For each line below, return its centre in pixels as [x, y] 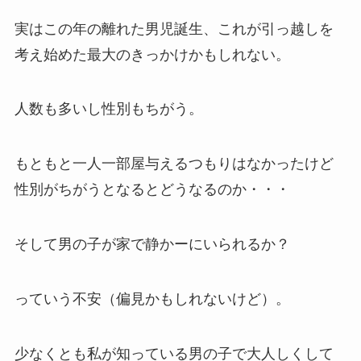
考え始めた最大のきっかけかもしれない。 [152, 54]
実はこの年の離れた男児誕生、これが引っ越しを [174, 29]
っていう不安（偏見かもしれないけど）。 [152, 299]
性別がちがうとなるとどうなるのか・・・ [152, 190]
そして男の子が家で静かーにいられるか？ [152, 245]
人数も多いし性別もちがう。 [108, 109]
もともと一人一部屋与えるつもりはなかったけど [174, 164]
